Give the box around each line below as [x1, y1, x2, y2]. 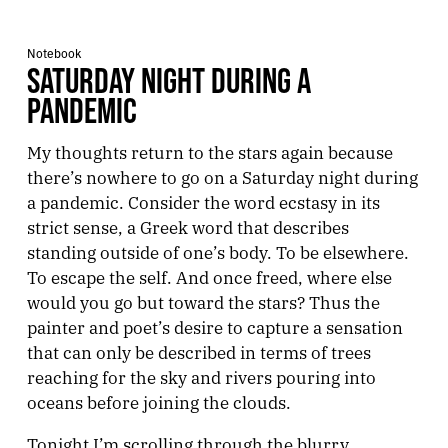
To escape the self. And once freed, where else [26, 264, 392, 288]
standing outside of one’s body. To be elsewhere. [26, 239, 409, 263]
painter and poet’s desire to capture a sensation [26, 314, 403, 338]
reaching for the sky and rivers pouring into [26, 364, 376, 388]
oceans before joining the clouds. [26, 389, 291, 413]
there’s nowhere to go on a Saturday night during [26, 164, 418, 188]
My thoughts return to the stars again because [26, 139, 393, 163]
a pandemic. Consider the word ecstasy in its [26, 189, 380, 213]
